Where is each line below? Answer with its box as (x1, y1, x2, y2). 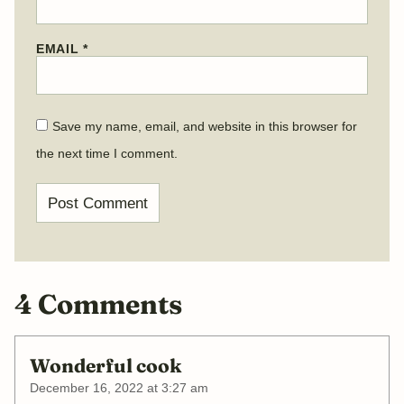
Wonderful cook (30, 353, 181, 377)
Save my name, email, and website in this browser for (52, 119, 357, 134)
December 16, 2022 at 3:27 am (30, 381, 208, 396)
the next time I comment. (36, 146, 178, 161)
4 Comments (14, 288, 182, 322)
